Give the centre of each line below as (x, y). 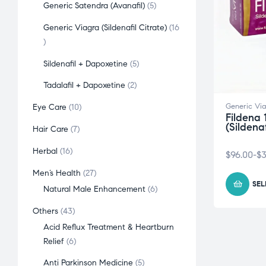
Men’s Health (57, 173)
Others (45, 211)
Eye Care (50, 107)
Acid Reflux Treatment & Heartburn (109, 227)
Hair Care (50, 129)
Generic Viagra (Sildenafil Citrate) (105, 27)
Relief (54, 241)
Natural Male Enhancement (95, 189)
